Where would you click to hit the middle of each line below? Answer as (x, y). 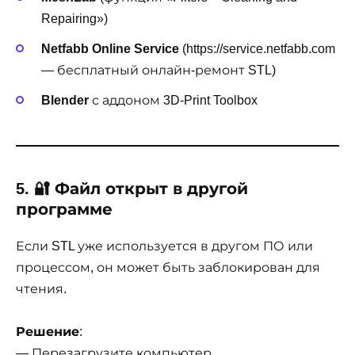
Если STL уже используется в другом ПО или (164, 246)
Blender (65, 100)
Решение (48, 332)
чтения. (41, 289)
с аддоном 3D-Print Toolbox (173, 100)
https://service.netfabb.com (261, 48)
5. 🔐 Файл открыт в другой (132, 189)
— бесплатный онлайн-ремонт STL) (158, 70)
